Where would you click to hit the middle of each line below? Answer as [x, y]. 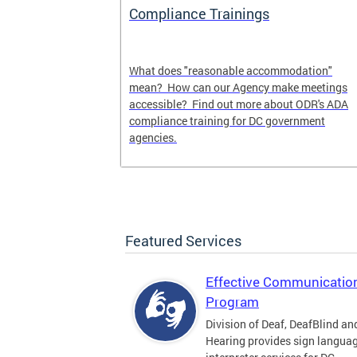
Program [232, 302]
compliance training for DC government [227, 121]
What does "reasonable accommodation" [231, 71]
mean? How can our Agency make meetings [238, 87]
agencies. [153, 137]
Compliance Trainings [199, 14]
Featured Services [183, 241]
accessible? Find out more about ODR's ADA [239, 104]
